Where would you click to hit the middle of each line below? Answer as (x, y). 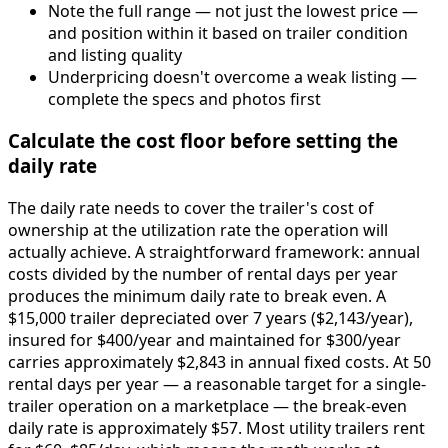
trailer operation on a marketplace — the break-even (207, 405)
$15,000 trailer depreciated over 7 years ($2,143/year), (210, 317)
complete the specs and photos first (184, 98)
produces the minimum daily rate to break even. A (197, 295)
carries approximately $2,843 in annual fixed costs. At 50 (219, 361)
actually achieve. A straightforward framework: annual (214, 251)
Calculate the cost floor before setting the (203, 141)
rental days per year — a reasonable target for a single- (217, 383)
